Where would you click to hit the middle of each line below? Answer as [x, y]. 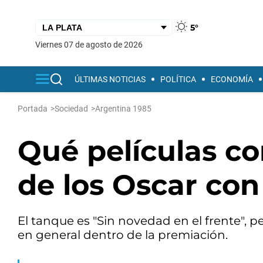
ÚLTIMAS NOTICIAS [110, 79]
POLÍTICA [178, 79]
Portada [33, 109]
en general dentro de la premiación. [123, 235]
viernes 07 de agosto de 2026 [92, 44]
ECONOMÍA [232, 79]
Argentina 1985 [123, 109]
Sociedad [71, 109]
